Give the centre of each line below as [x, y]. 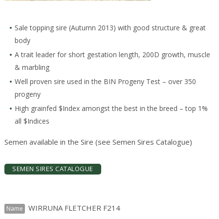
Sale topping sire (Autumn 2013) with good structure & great [110, 28]
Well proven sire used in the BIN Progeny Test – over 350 [106, 82]
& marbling [32, 67]
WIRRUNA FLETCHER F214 [74, 208]
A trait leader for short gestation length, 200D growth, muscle [113, 55]
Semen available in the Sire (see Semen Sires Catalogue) [99, 142]
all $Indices [32, 121]
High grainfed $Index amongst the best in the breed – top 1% [111, 109]
